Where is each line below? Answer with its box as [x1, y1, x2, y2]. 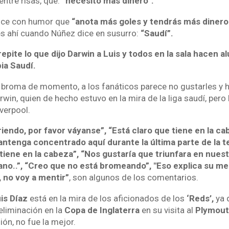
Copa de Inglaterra [64, 204, 140, 215]
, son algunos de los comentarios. [68, 172, 198, 183]
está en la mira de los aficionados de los [27, 193, 187, 203]
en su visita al [139, 204, 195, 215]
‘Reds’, [186, 193, 214, 203]
